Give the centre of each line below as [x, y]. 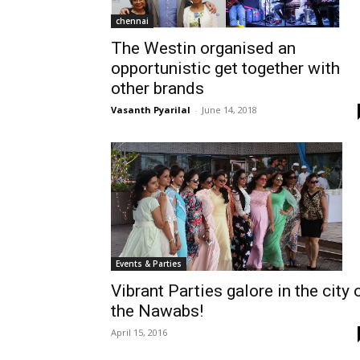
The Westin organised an [203, 48]
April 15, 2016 [139, 332]
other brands [157, 88]
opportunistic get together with [225, 68]
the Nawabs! [157, 311]
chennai [132, 20]
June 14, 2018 [229, 109]
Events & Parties [149, 264]
